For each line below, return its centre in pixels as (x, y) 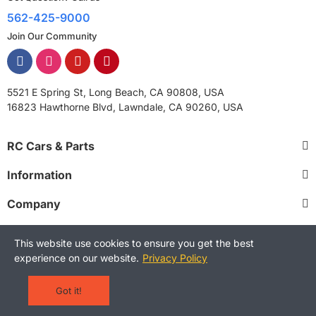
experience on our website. (77, 258)
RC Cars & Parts (51, 146)
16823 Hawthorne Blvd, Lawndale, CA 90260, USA (125, 107)
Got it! (69, 291)
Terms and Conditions (78, 284)
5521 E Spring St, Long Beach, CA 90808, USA (116, 92)
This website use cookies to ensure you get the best (134, 243)
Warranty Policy (252, 284)
